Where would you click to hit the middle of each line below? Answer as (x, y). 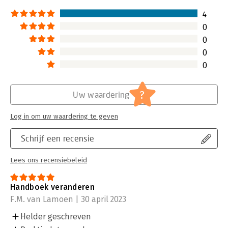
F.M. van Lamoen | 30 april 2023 (68, 199)
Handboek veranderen (53, 187)
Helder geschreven (56, 216)
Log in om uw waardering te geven (64, 116)
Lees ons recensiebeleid (49, 160)
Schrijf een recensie (58, 138)
